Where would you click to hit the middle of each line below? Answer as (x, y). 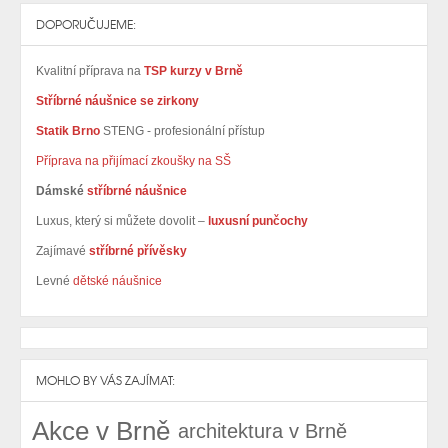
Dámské (61, 190)
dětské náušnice (117, 280)
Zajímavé (61, 250)
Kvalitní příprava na (90, 70)
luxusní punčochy (256, 220)
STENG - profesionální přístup (184, 130)
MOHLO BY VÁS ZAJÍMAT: (105, 380)
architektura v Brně (262, 430)
